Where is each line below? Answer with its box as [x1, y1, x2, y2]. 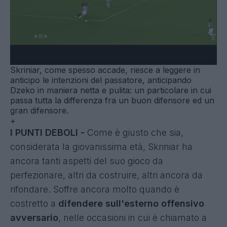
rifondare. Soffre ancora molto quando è [10, 183, 179, 195]
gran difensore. [10, 105, 68, 116]
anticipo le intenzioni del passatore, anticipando [10, 74, 192, 85]
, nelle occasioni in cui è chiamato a [58, 212, 207, 223]
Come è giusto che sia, [85, 127, 183, 138]
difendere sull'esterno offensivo [58, 198, 204, 209]
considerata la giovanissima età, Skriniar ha [10, 141, 193, 152]
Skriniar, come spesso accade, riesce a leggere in [10, 64, 200, 75]
